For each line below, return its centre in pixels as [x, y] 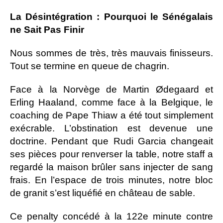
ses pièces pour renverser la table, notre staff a [111, 154]
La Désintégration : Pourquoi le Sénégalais [111, 16]
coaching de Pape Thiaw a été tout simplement [111, 115]
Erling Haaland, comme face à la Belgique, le [111, 102]
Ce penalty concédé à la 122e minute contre [111, 216]
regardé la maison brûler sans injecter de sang [111, 167]
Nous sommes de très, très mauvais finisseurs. [111, 53]
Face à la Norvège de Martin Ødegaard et [111, 89]
